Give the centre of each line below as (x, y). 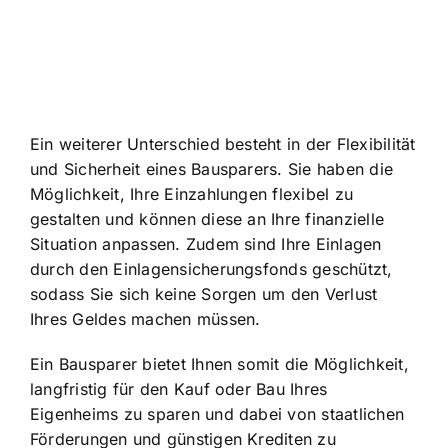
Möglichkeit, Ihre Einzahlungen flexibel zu (192, 194)
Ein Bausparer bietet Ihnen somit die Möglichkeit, (219, 364)
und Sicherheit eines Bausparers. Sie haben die (212, 169)
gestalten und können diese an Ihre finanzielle (207, 219)
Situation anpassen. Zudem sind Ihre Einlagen (206, 244)
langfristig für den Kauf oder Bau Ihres (179, 389)
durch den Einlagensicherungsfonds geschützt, (211, 269)
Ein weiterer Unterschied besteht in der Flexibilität (223, 144)
